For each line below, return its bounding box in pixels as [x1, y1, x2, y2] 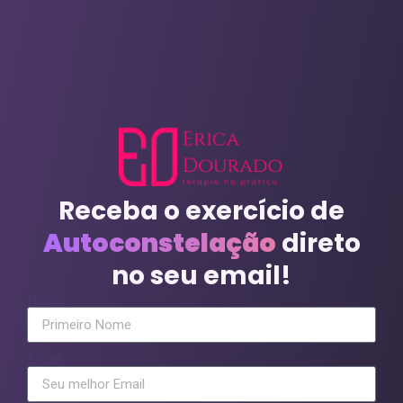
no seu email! [112, 258, 291, 294]
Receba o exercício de [58, 193, 345, 229]
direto [275, 226, 361, 262]
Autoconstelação [42, 226, 276, 262]
